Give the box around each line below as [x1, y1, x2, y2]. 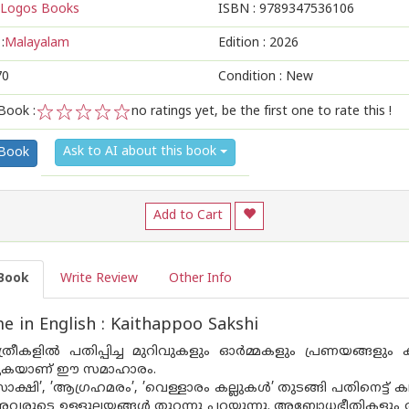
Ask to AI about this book [63, 144, 220, 160]
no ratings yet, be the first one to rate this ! [131, 104, 392, 120]
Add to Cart [153, 207, 223, 224]
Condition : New [218, 69, 313, 85]
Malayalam [5, 36, 69, 51]
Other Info [169, 271, 232, 287]
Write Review [60, 271, 138, 287]
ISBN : [218, 2, 259, 17]
